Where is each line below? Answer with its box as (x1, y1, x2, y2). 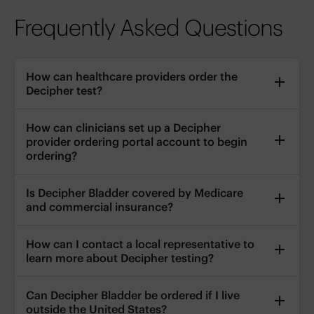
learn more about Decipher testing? (26, 251, 214, 266)
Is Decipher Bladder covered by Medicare (26, 186, 243, 200)
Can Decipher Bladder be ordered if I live (26, 288, 240, 303)
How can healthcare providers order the (26, 69, 238, 84)
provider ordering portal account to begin (26, 135, 247, 149)
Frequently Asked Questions (14, 13, 283, 43)
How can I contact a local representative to (26, 237, 254, 252)
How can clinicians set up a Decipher (26, 121, 221, 135)
